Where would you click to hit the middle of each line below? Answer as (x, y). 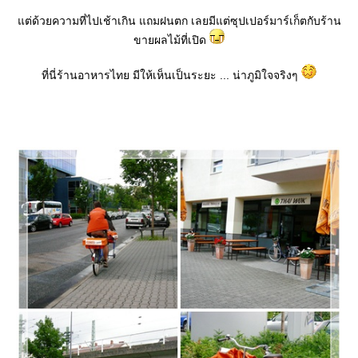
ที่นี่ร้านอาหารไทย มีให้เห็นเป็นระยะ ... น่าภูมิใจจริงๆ (171, 75)
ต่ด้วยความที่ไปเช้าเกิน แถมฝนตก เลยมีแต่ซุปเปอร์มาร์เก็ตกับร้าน (179, 21)
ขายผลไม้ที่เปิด (171, 40)
